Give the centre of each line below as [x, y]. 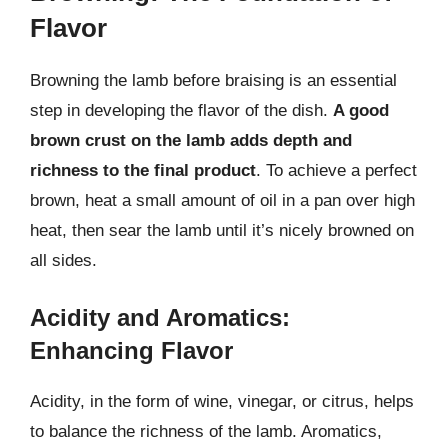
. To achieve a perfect [336, 170]
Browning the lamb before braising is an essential [213, 80]
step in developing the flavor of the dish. [181, 110]
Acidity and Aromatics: [160, 317]
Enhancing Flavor [131, 350]
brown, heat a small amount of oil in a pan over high [222, 200]
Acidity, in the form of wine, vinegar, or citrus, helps [222, 401]
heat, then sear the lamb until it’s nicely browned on [222, 230]
